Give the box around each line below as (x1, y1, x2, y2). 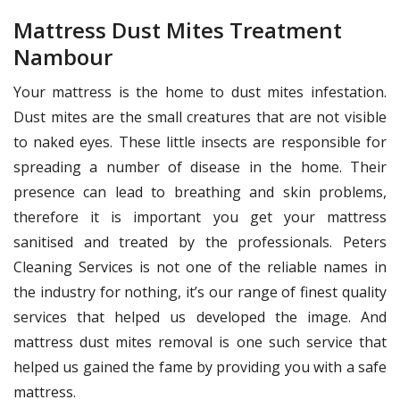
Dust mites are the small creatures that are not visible (13, 107, 387, 128)
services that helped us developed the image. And (13, 307, 387, 328)
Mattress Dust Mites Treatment (13, 15, 342, 46)
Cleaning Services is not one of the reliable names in (13, 257, 387, 278)
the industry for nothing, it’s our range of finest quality (13, 282, 387, 303)
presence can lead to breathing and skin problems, (13, 182, 387, 203)
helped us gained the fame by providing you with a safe (13, 357, 387, 378)
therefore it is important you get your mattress (13, 207, 387, 228)
